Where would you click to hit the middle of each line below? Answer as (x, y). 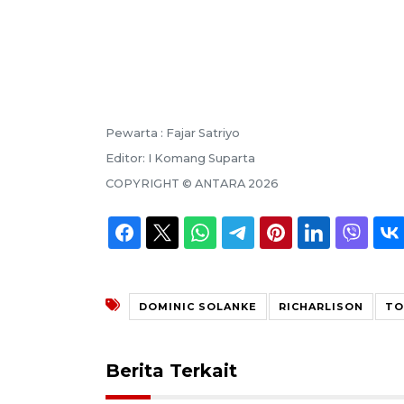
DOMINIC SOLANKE (198, 306)
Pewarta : (136, 133)
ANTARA (220, 183)
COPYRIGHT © (150, 183)
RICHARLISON (321, 306)
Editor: (127, 158)
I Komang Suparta (202, 158)
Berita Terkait (171, 370)
